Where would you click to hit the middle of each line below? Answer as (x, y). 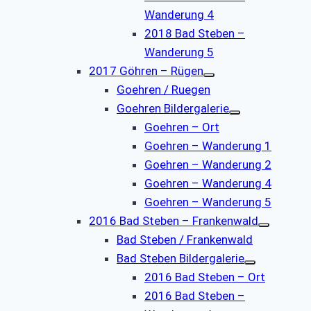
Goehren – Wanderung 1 (208, 145)
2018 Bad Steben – (195, 33)
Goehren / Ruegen (163, 89)
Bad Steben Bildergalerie (180, 258)
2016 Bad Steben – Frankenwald (174, 220)
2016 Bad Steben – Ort (205, 277)
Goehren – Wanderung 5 (208, 202)
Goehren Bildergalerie (173, 108)
